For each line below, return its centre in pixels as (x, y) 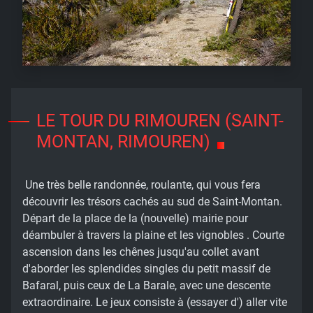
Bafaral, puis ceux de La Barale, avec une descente (146, 285)
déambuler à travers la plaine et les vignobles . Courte (153, 235)
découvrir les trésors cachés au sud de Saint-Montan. (152, 201)
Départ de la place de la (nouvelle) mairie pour (135, 218)
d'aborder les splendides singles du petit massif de (146, 268)
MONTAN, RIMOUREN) (123, 141)
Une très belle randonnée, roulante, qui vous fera (141, 184)
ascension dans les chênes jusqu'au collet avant (141, 252)
